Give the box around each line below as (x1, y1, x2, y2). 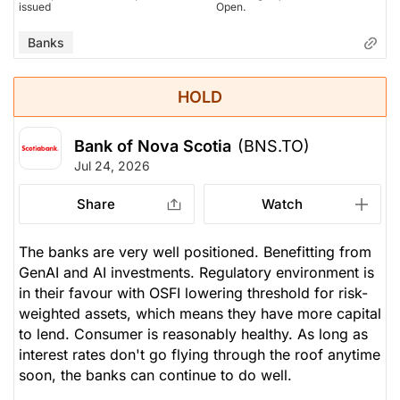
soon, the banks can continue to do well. (19, 365, 292, 384)
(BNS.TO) (237, 136, 310, 155)
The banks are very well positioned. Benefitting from (19, 242, 371, 261)
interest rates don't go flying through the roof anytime (19, 345, 380, 363)
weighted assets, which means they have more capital (19, 304, 381, 322)
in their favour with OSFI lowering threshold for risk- (19, 283, 368, 302)
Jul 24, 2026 (74, 157, 150, 173)
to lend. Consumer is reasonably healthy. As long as (19, 324, 368, 343)
